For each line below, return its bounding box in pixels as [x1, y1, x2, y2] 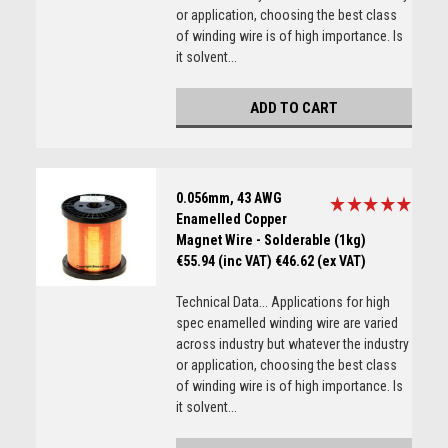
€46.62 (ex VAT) [274, 253, 366, 269]
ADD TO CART [249, 99, 338, 117]
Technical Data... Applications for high [175, 294, 390, 310]
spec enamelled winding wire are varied [175, 315, 398, 331]
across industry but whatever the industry [175, 336, 409, 352]
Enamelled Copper [175, 211, 287, 227]
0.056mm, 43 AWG [175, 190, 282, 206]
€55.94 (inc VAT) [175, 253, 272, 269]
